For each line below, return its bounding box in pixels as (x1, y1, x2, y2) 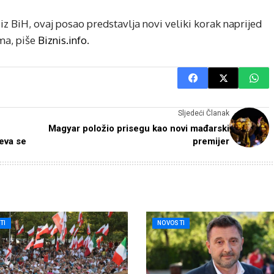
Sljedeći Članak (178, 109, 229, 117)
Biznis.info (35, 34, 87, 46)
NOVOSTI (157, 220, 185, 226)
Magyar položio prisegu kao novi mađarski (48, 123, 229, 134)
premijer (193, 136, 229, 147)
